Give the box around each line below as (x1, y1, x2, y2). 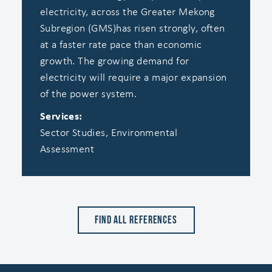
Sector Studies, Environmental (39, 127, 178, 139)
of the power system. (39, 88, 137, 100)
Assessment (39, 143, 95, 155)
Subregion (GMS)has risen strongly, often (39, 22, 225, 35)
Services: (39, 110, 83, 123)
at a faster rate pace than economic (39, 39, 202, 51)
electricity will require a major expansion (39, 72, 227, 84)
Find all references (94, 213, 178, 226)
